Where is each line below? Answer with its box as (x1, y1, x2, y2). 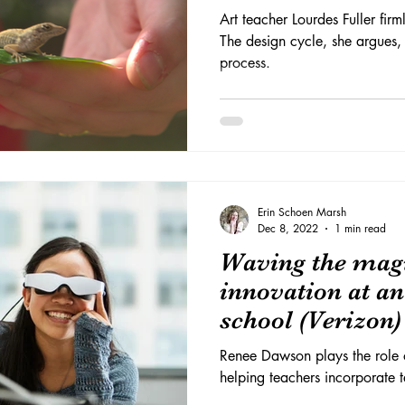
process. (220, 52, 270, 72)
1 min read (334, 221, 386, 236)
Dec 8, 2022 (258, 221, 318, 236)
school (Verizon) (220, 306, 401, 334)
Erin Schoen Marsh (258, 204, 346, 220)
